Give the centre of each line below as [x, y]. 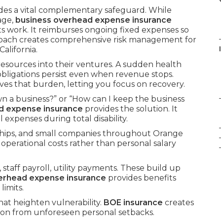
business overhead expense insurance [93, 20]
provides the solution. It [130, 109]
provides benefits [141, 178]
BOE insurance [133, 203]
